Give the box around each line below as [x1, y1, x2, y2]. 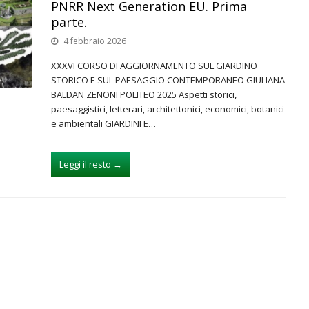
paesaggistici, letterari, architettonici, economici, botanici [51, 103, 284, 115]
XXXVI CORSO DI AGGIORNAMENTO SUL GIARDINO [51, 59, 257, 72]
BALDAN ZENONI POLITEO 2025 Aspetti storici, [51, 88, 237, 101]
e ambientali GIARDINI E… [51, 117, 156, 130]
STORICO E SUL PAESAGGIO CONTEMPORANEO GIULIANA [51, 74, 285, 86]
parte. [51, 14, 87, 30]
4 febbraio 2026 [63, 35, 126, 47]
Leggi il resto [59, 158, 111, 170]
